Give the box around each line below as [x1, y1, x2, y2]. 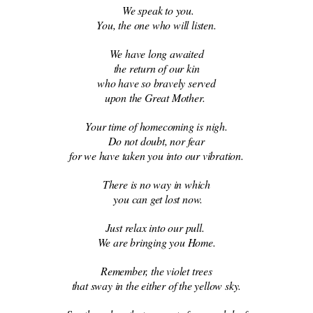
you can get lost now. [110, 191, 203, 206]
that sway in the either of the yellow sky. [71, 277, 242, 293]
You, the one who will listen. [96, 17, 217, 32]
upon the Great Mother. [104, 89, 209, 105]
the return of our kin [113, 60, 200, 75]
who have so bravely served [97, 75, 216, 90]
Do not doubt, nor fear [108, 133, 205, 148]
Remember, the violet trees [101, 263, 212, 278]
